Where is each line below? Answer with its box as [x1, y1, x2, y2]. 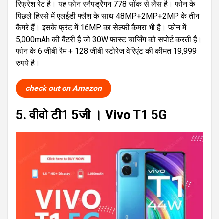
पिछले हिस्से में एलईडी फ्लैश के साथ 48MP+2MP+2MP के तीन [16, 11, 199, 21]
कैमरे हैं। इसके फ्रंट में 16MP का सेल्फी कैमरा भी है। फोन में [16, 23, 186, 33]
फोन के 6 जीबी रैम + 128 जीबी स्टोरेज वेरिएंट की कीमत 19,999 [16, 46, 197, 56]
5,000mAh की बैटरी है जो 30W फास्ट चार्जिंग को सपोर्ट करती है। [16, 35, 202, 44]
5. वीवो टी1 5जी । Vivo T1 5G [16, 108, 167, 123]
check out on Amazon [25, 84, 102, 93]
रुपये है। [16, 58, 40, 68]
